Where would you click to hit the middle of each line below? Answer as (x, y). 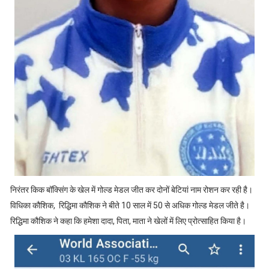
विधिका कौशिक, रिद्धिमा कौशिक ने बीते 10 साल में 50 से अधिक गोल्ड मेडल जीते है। (130, 206)
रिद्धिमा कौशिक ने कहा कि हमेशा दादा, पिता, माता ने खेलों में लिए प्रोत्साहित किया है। (128, 221)
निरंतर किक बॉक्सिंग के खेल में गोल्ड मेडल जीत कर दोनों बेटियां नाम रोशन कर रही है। (132, 190)
